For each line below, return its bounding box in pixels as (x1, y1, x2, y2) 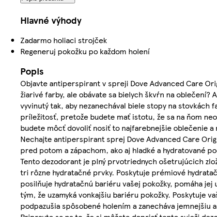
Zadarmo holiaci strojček (20, 34, 107, 46)
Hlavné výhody (20, 14, 81, 27)
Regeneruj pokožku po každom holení (20, 46, 150, 57)
